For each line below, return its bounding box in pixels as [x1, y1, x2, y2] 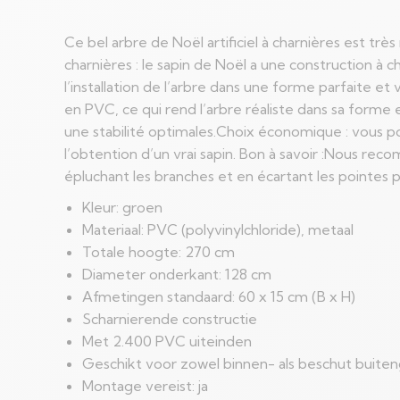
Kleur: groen [82, 198, 162, 216]
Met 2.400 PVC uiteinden [82, 332, 252, 350]
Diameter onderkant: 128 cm [82, 265, 271, 283]
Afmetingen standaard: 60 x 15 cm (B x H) [82, 287, 355, 305]
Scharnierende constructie [82, 310, 257, 328]
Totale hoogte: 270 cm [82, 243, 235, 261]
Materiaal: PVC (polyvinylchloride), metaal [82, 221, 354, 238]
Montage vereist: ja [82, 377, 208, 395]
